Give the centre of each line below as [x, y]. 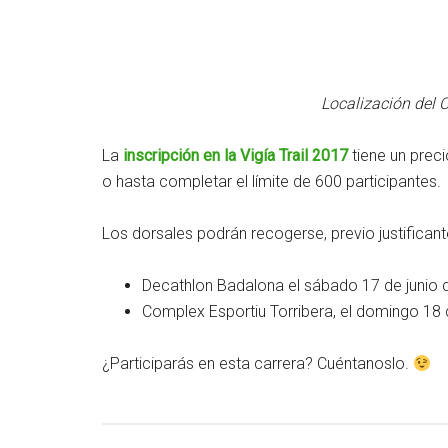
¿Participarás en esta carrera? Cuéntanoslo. [257, 363]
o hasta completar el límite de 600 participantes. [271, 181]
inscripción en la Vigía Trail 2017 [235, 155]
